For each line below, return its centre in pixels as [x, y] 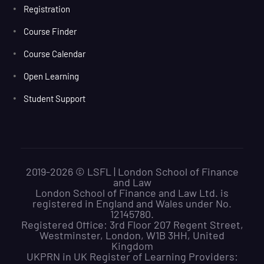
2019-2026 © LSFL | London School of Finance [132, 172]
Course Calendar [55, 54]
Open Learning [51, 76]
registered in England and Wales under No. [132, 204]
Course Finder [50, 32]
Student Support [55, 99]
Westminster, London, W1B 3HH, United [132, 235]
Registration [47, 9]
